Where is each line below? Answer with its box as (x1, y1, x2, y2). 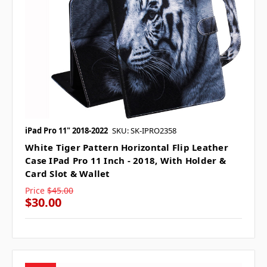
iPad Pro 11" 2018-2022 (25, 125, 108, 136)
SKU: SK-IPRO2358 (112, 125, 176, 136)
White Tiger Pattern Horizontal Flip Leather (25, 141, 228, 154)
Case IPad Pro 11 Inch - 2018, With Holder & (25, 154, 226, 167)
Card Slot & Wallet (25, 167, 110, 180)
